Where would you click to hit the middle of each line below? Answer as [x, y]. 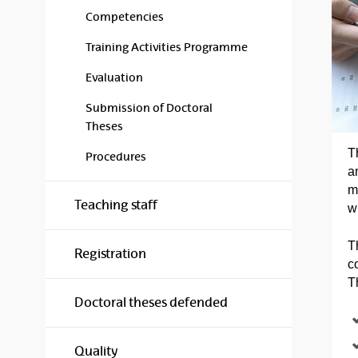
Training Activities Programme [167, 47]
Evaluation [114, 78]
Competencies [125, 17]
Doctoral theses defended [151, 302]
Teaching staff [116, 205]
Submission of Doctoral [149, 108]
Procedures [116, 157]
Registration [110, 254]
